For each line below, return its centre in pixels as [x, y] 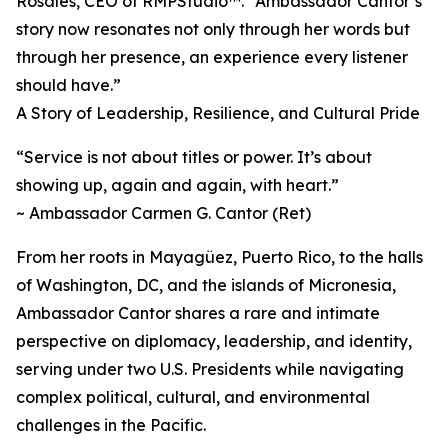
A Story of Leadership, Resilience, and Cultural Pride [218, 113]
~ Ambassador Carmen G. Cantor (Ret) [163, 213]
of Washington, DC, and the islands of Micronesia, [206, 285]
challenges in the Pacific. [111, 425]
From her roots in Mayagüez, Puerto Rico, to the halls [219, 257]
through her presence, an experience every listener [212, 57]
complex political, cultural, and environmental [193, 397]
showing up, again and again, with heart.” [177, 185]
